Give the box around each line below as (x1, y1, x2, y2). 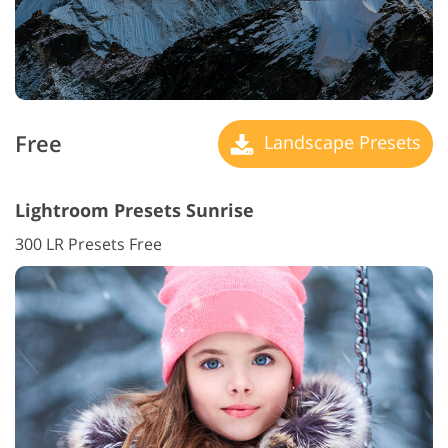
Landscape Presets (259, 129, 421, 154)
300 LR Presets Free (15, 232, 162, 255)
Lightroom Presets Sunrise (15, 197, 254, 222)
